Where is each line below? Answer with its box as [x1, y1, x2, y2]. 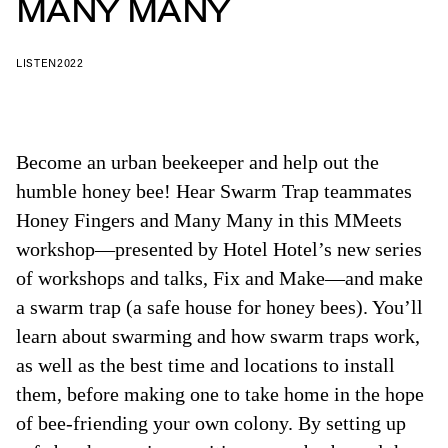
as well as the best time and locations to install [16, 354, 395, 376]
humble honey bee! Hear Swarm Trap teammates [16, 180, 412, 202]
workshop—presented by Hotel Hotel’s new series [16, 238, 422, 260]
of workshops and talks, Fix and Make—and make [16, 267, 423, 289]
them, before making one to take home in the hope [16, 383, 424, 405]
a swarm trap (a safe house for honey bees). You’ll [16, 296, 423, 318]
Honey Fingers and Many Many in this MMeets [16, 209, 402, 231]
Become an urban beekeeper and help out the [16, 151, 379, 173]
